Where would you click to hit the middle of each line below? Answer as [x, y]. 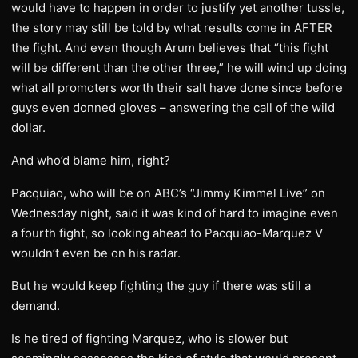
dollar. [28, 127]
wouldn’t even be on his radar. [96, 253]
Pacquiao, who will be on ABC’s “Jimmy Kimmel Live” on [168, 193]
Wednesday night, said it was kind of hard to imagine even [175, 213]
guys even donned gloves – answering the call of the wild [173, 107]
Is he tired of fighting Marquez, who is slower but [149, 338]
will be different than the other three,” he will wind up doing [179, 68]
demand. [36, 306]
